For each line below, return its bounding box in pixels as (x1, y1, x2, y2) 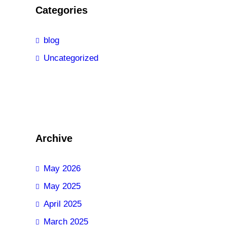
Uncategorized (44, 53, 98, 63)
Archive (35, 133, 72, 144)
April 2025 (44, 199, 82, 209)
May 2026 (44, 164, 81, 174)
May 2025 (44, 181, 81, 192)
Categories (35, 5, 88, 16)
